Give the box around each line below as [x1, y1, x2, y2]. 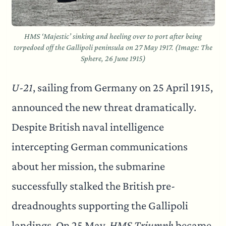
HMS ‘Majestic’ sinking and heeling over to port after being [24, 31, 202, 40]
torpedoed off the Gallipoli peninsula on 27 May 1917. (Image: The [14, 42, 212, 51]
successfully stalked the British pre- [11, 179, 175, 192]
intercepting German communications [11, 140, 188, 153]
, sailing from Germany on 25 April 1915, [32, 81, 213, 94]
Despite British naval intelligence [11, 120, 164, 133]
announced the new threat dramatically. [11, 100, 196, 114]
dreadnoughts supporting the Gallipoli [11, 199, 188, 212]
